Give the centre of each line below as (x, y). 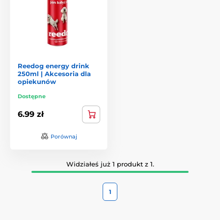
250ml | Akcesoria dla (54, 73)
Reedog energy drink (54, 66)
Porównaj (64, 136)
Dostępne (32, 96)
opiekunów (37, 81)
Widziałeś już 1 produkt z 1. (110, 164)
